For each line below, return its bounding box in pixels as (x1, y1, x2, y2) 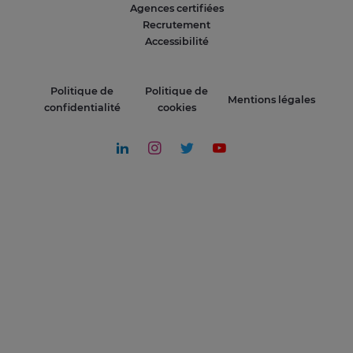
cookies (157, 102, 196, 114)
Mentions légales (227, 93, 315, 106)
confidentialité (43, 102, 121, 114)
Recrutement (143, 19, 210, 32)
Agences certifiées (129, 2, 224, 15)
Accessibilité (144, 35, 209, 48)
